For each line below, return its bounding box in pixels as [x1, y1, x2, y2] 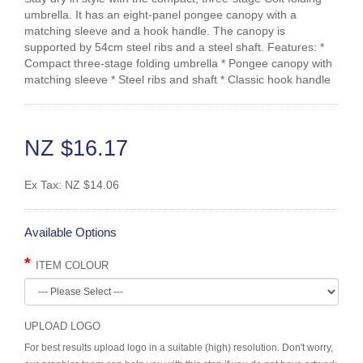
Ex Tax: [24, 177, 65, 191]
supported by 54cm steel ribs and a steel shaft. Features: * [24, 40, 324, 53]
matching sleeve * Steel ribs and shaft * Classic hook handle [24, 72, 331, 86]
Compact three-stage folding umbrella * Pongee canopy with [24, 56, 332, 70]
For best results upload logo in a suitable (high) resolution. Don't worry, [24, 341, 333, 353]
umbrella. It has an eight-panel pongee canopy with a [24, 7, 297, 21]
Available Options [24, 224, 117, 239]
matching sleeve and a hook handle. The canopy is [24, 23, 285, 37]
